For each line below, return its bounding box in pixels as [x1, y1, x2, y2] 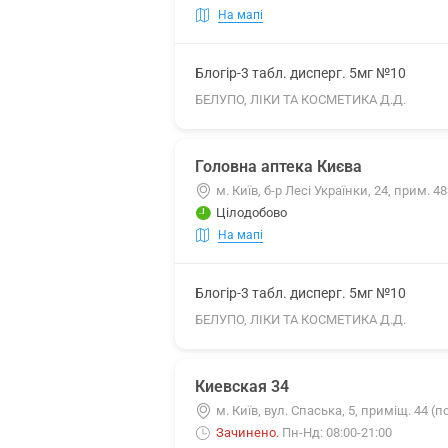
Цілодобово [216, 205, 287, 220]
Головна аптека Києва [195, 157, 362, 176]
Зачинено [216, 425, 276, 440]
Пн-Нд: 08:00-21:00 [282, 425, 392, 440]
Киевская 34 [195, 377, 289, 396]
